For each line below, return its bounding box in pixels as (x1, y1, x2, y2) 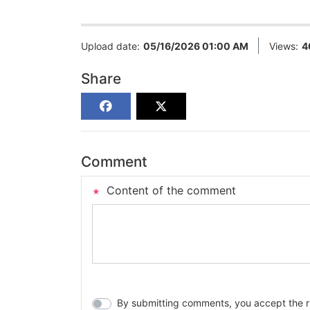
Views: (269, 40, 298, 53)
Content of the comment (103, 183, 236, 198)
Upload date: (81, 40, 140, 53)
